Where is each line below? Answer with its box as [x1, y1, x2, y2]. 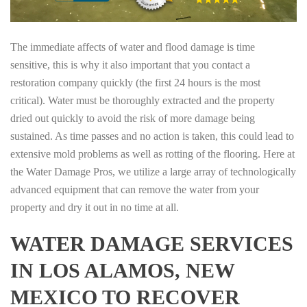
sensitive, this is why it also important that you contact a [10, 58, 250, 71]
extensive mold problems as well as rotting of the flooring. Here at [10, 147, 295, 160]
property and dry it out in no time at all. [10, 201, 179, 213]
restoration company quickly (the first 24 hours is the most [10, 76, 260, 88]
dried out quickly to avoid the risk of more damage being [10, 112, 255, 124]
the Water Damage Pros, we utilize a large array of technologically [10, 165, 296, 177]
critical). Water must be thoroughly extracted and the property [10, 94, 275, 106]
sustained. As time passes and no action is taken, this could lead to [10, 130, 294, 142]
